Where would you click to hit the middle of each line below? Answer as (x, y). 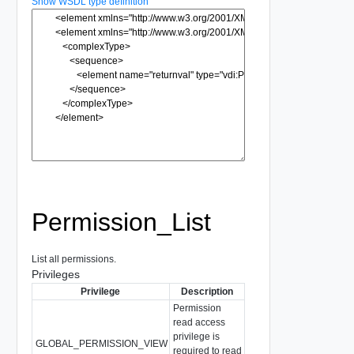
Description (207, 291)
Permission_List (121, 222)
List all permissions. (73, 259)
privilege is (196, 336)
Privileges (55, 274)
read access (199, 322)
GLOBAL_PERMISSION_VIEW (101, 343)
